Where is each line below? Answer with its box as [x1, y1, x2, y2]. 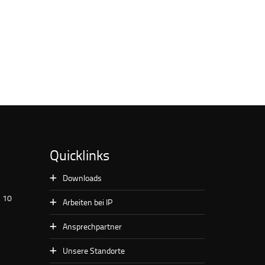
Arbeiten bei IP [62, 196, 112, 208]
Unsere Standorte [62, 244, 125, 256]
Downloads [62, 172, 102, 183]
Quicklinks [49, 144, 109, 164]
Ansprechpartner [62, 220, 122, 232]
